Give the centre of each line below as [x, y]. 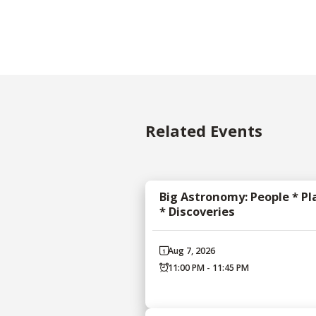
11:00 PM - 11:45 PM [208, 268]
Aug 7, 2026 [192, 251]
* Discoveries [197, 212]
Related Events [204, 131]
